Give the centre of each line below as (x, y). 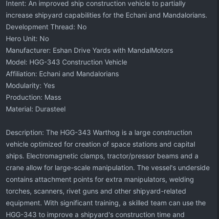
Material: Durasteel (36, 109)
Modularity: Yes (30, 85)
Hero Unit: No (27, 38)
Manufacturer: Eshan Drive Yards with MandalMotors (89, 50)
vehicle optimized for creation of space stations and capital (100, 144)
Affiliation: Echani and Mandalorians (62, 74)
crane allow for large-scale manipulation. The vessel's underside (108, 167)
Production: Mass (33, 97)
